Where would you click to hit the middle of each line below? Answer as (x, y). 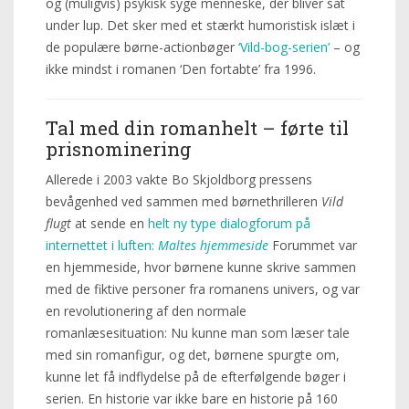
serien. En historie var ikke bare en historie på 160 (192, 399)
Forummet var (313, 245)
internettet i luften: (102, 245)
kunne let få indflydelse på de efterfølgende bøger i (196, 377)
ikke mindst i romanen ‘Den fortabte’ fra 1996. (181, 69)
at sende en (110, 223)
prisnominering (119, 149)
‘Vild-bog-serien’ (284, 47)
